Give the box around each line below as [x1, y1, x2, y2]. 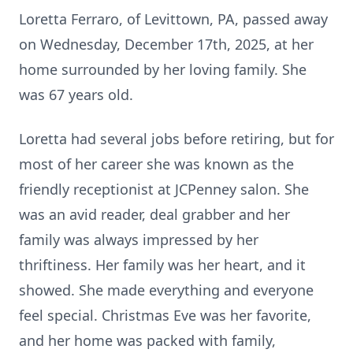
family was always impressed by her [19, 230, 258, 249]
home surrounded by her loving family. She [19, 60, 307, 79]
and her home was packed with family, [19, 331, 276, 350]
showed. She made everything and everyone [19, 281, 314, 299]
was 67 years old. [19, 85, 133, 104]
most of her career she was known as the [19, 154, 294, 173]
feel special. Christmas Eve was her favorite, [19, 306, 311, 325]
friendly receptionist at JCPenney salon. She [19, 180, 309, 199]
